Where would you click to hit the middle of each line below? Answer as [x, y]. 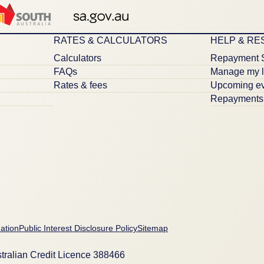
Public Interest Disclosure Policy [78, 228]
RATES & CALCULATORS [111, 40]
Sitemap [153, 228]
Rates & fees [81, 85]
